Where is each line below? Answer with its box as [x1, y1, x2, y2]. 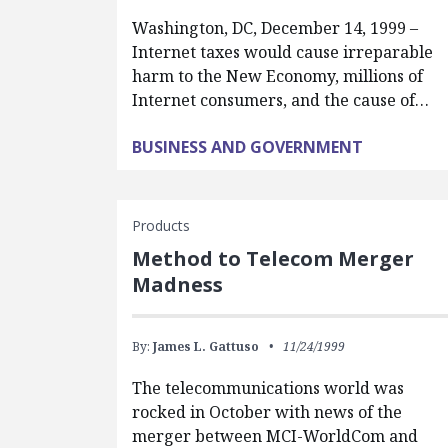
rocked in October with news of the [132, 401, 402, 424]
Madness [132, 271, 223, 299]
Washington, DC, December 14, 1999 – [132, 17, 418, 40]
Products [132, 216, 190, 236]
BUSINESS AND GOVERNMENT [132, 136, 363, 159]
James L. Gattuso [153, 338, 259, 356]
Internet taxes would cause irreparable [132, 41, 433, 64]
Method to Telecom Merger [132, 245, 414, 273]
